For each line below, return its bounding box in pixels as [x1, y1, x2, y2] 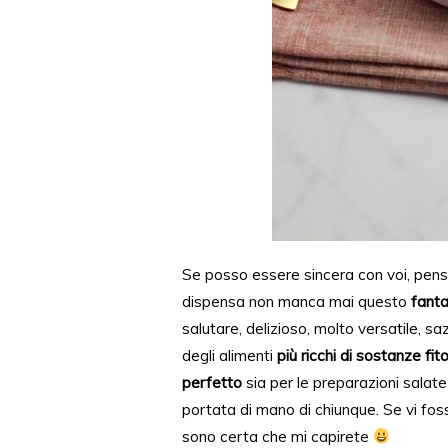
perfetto [182, 373, 242, 392]
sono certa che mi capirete [182, 427, 373, 446]
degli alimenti [182, 346, 277, 365]
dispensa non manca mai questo [182, 292, 411, 311]
